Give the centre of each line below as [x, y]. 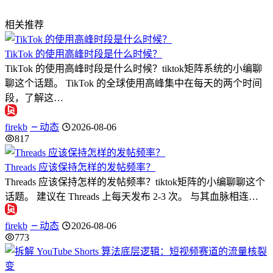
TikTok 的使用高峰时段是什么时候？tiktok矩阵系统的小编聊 [133, 69]
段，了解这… [34, 98]
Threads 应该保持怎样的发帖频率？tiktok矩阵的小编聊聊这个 [135, 182]
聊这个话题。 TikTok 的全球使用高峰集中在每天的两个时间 [133, 83]
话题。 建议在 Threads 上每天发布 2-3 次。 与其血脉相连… [132, 197]
